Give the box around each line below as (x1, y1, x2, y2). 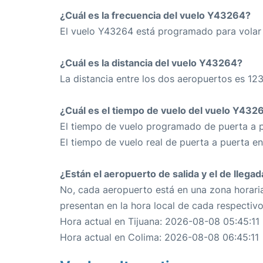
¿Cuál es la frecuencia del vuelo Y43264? (60, 9, 251, 22)
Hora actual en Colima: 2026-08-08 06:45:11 (60, 231, 259, 244)
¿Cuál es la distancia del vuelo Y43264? (60, 57, 242, 69)
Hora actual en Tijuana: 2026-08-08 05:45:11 (60, 215, 259, 228)
